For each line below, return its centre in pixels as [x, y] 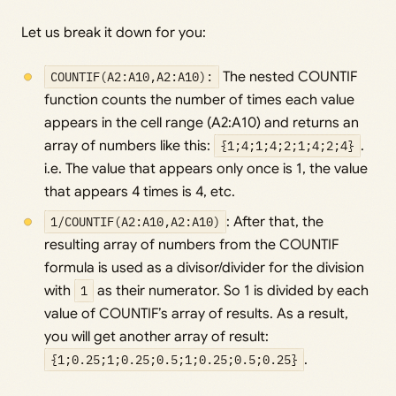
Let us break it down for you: [114, 33]
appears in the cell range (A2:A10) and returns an [201, 123]
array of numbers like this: [129, 146]
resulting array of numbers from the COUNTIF [191, 245]
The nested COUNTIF [289, 77]
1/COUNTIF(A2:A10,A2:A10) [135, 222]
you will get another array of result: [156, 337]
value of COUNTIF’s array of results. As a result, [196, 314]
